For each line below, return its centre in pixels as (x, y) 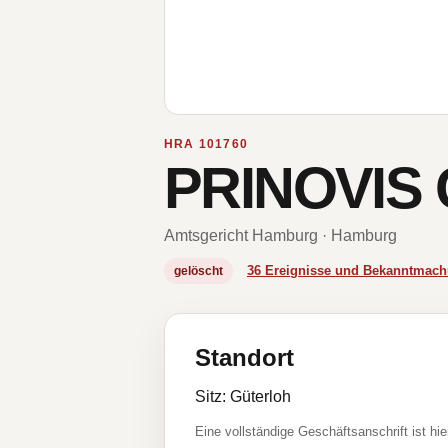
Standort (244, 357)
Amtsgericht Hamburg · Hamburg (280, 235)
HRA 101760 (206, 144)
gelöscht (198, 271)
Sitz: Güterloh (243, 396)
